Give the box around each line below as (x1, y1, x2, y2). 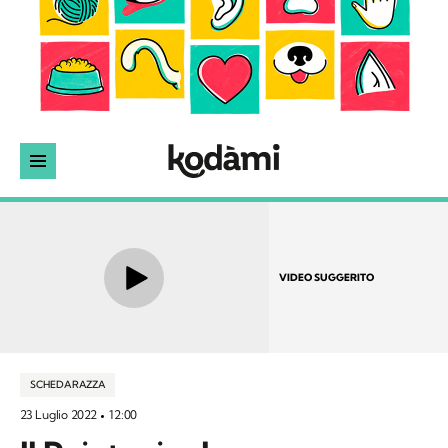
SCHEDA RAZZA (30, 378, 105, 392)
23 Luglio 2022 (20, 407, 100, 423)
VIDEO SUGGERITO (278, 270, 374, 284)
